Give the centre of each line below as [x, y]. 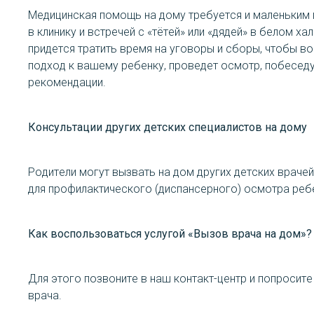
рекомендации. [68, 82]
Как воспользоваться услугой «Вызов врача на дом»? [170, 234]
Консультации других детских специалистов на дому [168, 127]
